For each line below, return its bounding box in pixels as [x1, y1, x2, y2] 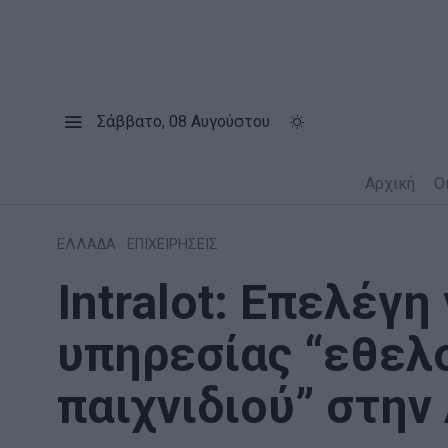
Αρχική [364, 173, 415, 193]
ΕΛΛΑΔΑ [57, 235, 116, 253]
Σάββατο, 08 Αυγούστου [97, 111, 270, 131]
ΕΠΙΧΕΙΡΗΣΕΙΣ [127, 235, 218, 253]
